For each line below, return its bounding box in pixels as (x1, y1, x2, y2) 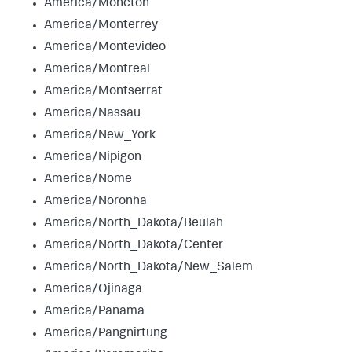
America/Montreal (44, 63, 150, 76)
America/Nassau (44, 107, 141, 120)
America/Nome (44, 173, 132, 186)
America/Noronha (44, 195, 147, 208)
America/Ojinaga (44, 283, 142, 296)
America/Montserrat (44, 85, 163, 98)
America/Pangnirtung (44, 327, 167, 340)
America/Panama (44, 305, 145, 318)
